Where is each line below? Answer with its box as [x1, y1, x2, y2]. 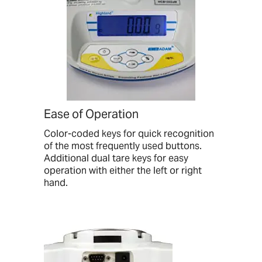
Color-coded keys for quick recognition [44, 127, 214, 140]
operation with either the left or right [44, 164, 202, 177]
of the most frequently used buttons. [44, 140, 202, 153]
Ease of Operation [44, 106, 139, 122]
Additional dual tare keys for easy [44, 152, 188, 165]
